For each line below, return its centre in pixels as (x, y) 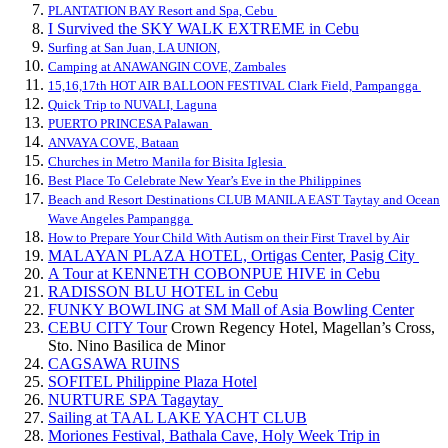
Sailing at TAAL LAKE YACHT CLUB (177, 417)
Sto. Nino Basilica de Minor (136, 345)
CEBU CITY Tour (107, 327)
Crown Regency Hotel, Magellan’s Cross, (301, 327)
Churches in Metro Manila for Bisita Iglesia (167, 161)
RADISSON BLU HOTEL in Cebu (163, 291)
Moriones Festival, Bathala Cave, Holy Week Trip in (214, 435)
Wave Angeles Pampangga (120, 218)
